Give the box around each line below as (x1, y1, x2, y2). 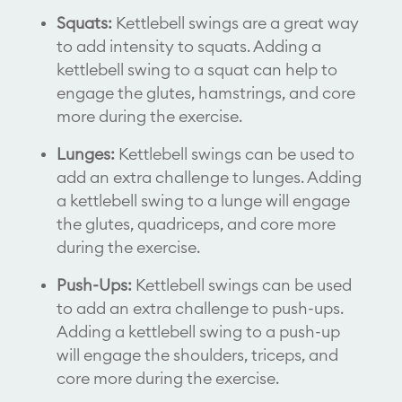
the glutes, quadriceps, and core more (56, 215, 336, 232)
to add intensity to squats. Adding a (56, 38, 321, 55)
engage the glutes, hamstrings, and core (56, 84, 355, 101)
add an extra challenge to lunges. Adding (56, 169, 362, 186)
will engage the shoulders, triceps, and (56, 346, 338, 363)
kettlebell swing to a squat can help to (56, 61, 337, 78)
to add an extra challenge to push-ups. (56, 300, 344, 317)
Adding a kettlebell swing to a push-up (56, 323, 340, 340)
